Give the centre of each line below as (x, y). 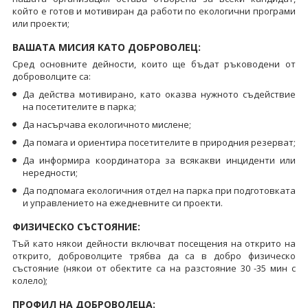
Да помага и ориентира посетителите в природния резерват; (159, 142)
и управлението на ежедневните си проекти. (122, 202)
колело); (30, 280)
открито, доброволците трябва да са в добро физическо (154, 255)
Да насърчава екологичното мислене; (107, 124)
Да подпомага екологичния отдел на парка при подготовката (159, 190)
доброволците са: (51, 76)
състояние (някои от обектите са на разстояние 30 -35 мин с (154, 268)
